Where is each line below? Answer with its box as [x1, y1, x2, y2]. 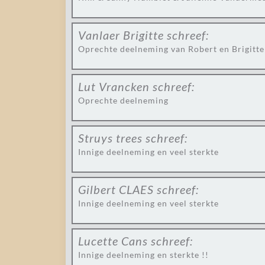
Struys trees [78, 131, 143, 145]
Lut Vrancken [78, 79, 150, 93]
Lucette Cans [78, 234, 148, 248]
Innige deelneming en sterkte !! [78, 250, 209, 260]
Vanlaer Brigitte [78, 28, 164, 42]
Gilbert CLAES [78, 182, 154, 196]
